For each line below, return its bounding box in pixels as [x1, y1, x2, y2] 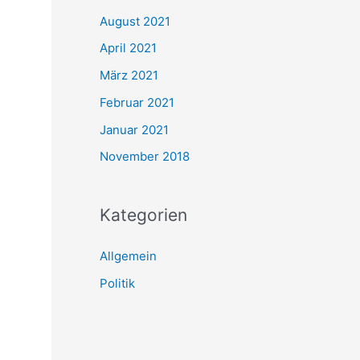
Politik [100, 276, 135, 291]
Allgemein [100, 248, 157, 264]
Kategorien [100, 205, 187, 226]
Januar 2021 [100, 121, 169, 137]
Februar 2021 [100, 94, 174, 110]
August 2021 [100, 13, 170, 29]
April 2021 [100, 40, 157, 56]
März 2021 [100, 67, 158, 83]
